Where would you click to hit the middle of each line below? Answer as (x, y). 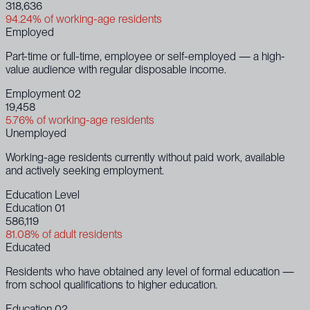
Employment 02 (43, 93)
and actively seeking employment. (85, 170)
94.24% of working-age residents (84, 19)
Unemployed (36, 133)
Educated (28, 247)
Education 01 (35, 208)
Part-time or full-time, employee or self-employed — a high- (145, 56)
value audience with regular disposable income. (116, 69)
